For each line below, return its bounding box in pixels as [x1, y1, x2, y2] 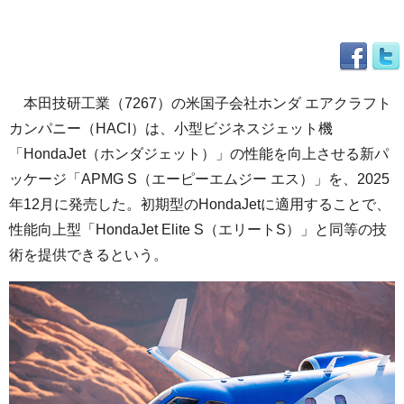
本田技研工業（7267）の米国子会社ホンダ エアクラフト [9, 96, 391, 111]
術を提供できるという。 [9, 247, 168, 262]
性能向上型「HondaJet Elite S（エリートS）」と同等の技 [9, 222, 387, 237]
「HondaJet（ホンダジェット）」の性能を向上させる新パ [9, 146, 389, 161]
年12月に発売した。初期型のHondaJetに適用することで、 [9, 197, 390, 212]
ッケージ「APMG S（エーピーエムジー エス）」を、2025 [9, 171, 390, 187]
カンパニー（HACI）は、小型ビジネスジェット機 [9, 121, 333, 136]
